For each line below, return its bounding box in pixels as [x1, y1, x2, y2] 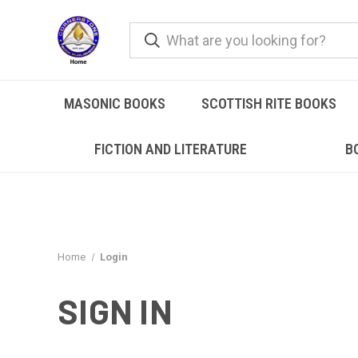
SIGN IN [58, 291, 173, 331]
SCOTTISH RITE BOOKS [201, 95, 337, 112]
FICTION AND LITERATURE [94, 141, 248, 157]
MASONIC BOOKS [63, 95, 165, 112]
